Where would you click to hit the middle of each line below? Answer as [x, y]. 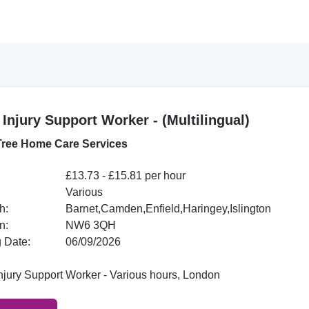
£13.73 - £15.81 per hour [125, 175]
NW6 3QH [90, 225]
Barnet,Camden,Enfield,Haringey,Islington [168, 208]
